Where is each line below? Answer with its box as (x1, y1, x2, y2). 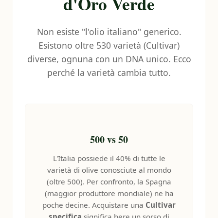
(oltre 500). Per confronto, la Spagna (47, 177, 171, 186)
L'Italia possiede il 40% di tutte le (53, 153, 165, 163)
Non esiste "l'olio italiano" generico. (36, 26, 182, 37)
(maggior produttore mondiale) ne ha (44, 188, 174, 198)
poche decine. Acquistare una (42, 200, 145, 210)
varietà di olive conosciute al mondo (47, 165, 171, 175)
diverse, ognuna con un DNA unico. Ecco (27, 53, 191, 65)
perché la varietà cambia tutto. (47, 67, 171, 78)
